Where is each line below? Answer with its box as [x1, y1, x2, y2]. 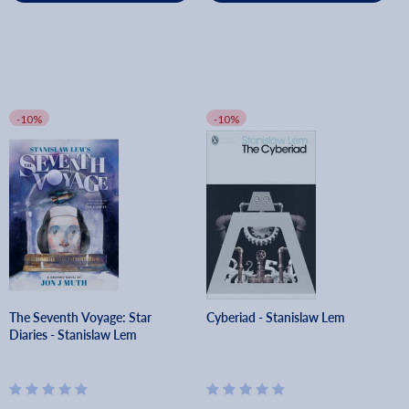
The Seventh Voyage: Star [9, 309, 152, 326]
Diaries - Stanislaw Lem [9, 326, 137, 343]
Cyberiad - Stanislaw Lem [206, 309, 346, 326]
